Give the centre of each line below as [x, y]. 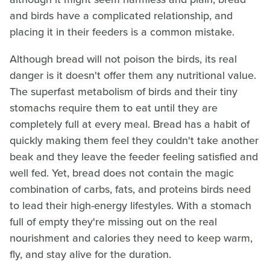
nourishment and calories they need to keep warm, [131, 238]
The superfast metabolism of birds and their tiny [124, 92]
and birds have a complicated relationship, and [121, 16]
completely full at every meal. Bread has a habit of [130, 124]
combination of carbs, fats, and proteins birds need [130, 190]
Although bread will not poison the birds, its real [123, 59]
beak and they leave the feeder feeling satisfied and [134, 157]
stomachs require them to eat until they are [114, 108]
